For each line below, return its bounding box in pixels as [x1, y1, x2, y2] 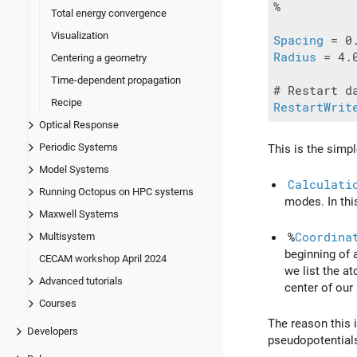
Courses [39, 297, 76, 310]
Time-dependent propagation [51, 74, 181, 87]
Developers [27, 325, 78, 338]
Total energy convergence [51, 7, 167, 20]
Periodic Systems [39, 141, 118, 154]
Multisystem [39, 230, 95, 243]
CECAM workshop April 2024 [39, 253, 167, 265]
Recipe [51, 96, 82, 109]
